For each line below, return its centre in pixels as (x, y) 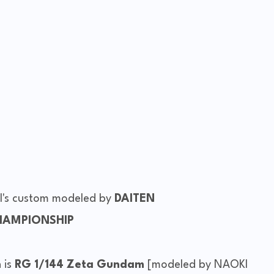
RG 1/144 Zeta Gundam (79, 265)
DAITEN (134, 199)
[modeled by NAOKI (196, 265)
